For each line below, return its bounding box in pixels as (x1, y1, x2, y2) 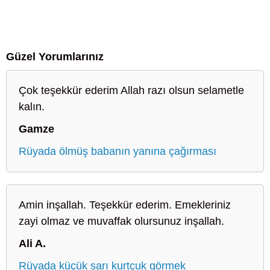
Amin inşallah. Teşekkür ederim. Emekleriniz (19, 198, 231, 211)
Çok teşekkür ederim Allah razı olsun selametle (19, 84, 244, 96)
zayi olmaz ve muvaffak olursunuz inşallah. (19, 215, 224, 227)
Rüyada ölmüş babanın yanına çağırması (19, 145, 216, 157)
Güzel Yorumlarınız (6, 50, 104, 63)
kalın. (19, 100, 45, 113)
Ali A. (19, 237, 46, 250)
